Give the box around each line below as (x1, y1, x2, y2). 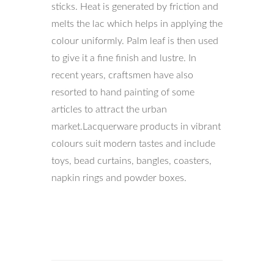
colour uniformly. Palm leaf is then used (51, 36, 218, 46)
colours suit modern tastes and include (51, 139, 215, 149)
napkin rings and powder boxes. (51, 173, 187, 183)
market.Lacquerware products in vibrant (51, 122, 221, 131)
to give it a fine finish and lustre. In (51, 53, 196, 63)
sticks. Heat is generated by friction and (51, 2, 218, 12)
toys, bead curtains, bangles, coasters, (51, 156, 212, 166)
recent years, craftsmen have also (51, 70, 193, 80)
